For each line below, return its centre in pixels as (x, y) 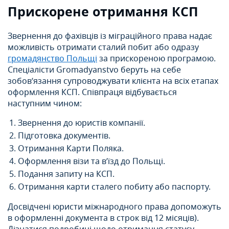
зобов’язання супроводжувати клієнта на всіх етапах (113, 82)
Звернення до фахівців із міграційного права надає (110, 37)
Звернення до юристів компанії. (82, 123)
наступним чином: (45, 104)
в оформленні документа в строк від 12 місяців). (103, 219)
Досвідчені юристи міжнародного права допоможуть (114, 207)
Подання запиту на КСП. (66, 175)
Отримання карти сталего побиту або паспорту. (114, 187)
